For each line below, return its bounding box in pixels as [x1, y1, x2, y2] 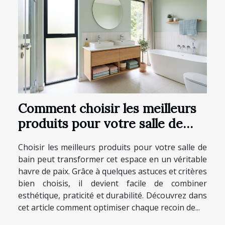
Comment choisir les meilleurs [18, 100, 196, 117]
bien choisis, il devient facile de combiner [18, 178, 207, 189]
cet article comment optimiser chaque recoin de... [18, 202, 200, 213]
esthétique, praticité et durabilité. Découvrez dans [18, 190, 207, 201]
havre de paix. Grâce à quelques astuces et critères [18, 166, 207, 177]
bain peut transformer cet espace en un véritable [18, 154, 207, 165]
